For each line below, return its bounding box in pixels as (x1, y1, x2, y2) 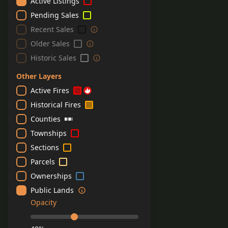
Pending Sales (31, 10, 79, 20)
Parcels (31, 157, 55, 166)
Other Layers (16, 71, 62, 81)
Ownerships (31, 171, 72, 181)
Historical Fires (31, 100, 81, 109)
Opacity (31, 197, 56, 207)
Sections (31, 142, 59, 152)
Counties (31, 114, 61, 124)
